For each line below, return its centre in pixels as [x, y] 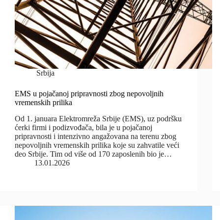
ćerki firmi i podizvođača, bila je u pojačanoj [83, 128]
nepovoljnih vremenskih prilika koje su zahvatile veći [97, 145]
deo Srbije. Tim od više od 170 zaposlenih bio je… [93, 154]
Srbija [46, 73]
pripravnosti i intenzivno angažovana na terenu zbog [96, 137]
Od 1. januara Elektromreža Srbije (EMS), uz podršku [98, 119]
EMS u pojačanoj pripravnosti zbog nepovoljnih [89, 94]
